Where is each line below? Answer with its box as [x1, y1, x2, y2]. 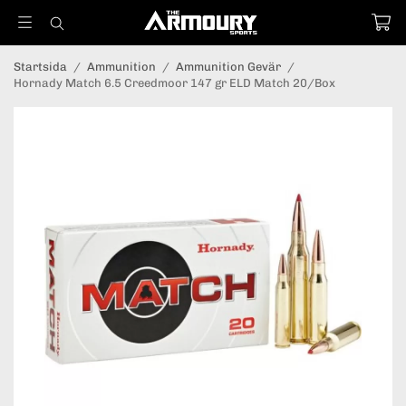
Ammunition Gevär [176, 60, 281, 73]
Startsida [14, 60, 67, 73]
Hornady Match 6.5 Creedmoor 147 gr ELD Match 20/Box [14, 76, 335, 90]
